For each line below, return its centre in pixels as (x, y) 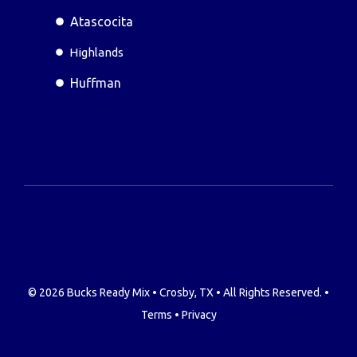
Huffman (95, 82)
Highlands (96, 52)
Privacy (199, 314)
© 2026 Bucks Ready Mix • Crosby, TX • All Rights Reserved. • (178, 292)
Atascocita (101, 21)
